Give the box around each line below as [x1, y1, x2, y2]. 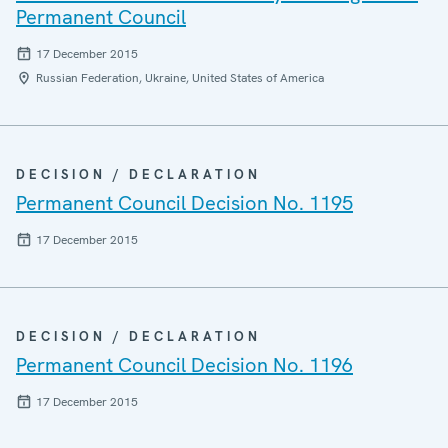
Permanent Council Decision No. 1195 [16, 190, 353, 216]
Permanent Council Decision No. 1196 [16, 352, 353, 378]
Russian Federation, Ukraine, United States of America [36, 70, 324, 86]
